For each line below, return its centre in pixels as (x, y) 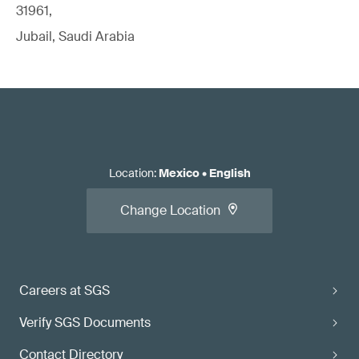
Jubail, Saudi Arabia (75, 36)
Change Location (170, 210)
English (230, 173)
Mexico (179, 173)
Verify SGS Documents (85, 323)
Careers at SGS (65, 290)
